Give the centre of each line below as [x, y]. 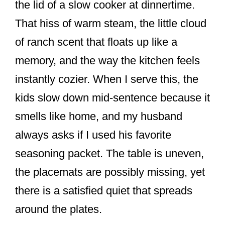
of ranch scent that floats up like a [96, 42]
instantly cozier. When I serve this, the [107, 79]
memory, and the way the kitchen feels [107, 61]
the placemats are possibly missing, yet [110, 172]
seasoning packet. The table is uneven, [109, 154]
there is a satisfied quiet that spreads [104, 191]
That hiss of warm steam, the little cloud [111, 24]
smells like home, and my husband [99, 117]
